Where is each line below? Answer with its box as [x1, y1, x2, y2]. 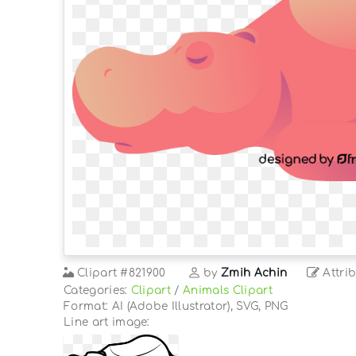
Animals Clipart [183, 284, 273, 296]
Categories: [64, 284, 131, 296]
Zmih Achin [221, 266, 288, 279]
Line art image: [64, 315, 150, 328]
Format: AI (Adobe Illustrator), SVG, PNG [64, 300, 288, 312]
